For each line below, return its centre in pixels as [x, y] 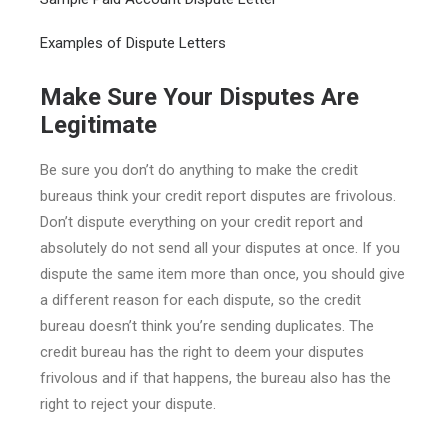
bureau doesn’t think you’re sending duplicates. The [207, 326]
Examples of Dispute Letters [133, 43]
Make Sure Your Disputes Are [199, 97]
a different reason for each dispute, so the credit [200, 300]
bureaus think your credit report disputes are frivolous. [218, 196]
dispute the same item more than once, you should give [222, 274]
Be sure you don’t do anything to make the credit [199, 170]
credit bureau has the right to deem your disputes [202, 352]
